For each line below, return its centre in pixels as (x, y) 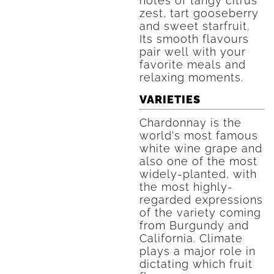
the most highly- (186, 187)
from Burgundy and (194, 225)
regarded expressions (201, 200)
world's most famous (198, 135)
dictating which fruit (196, 264)
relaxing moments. (191, 77)
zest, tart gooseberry (199, 13)
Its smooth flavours (194, 39)
